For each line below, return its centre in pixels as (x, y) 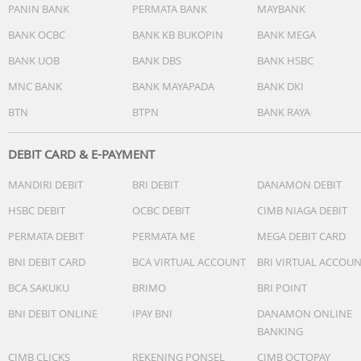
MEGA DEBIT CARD (301, 237)
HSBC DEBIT (37, 211)
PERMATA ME (164, 237)
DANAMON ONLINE (305, 314)
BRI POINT (282, 288)
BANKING (280, 332)
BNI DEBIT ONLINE (53, 314)
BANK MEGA (286, 35)
